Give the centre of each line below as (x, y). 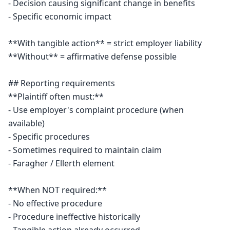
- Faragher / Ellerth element (61, 163)
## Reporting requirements (62, 83)
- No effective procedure (55, 203)
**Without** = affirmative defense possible (92, 56)
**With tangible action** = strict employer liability (105, 43)
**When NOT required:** (57, 190)
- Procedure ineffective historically (74, 217)
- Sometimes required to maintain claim (85, 150)
